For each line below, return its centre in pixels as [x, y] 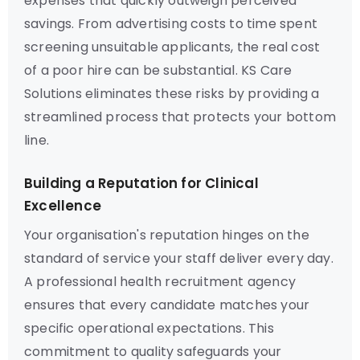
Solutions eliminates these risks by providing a [172, 94]
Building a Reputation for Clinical [141, 183]
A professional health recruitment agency [160, 282]
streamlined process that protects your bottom [180, 117]
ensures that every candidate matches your [167, 305]
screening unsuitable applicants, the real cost [172, 47]
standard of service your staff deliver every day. [179, 258]
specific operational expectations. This [149, 328]
